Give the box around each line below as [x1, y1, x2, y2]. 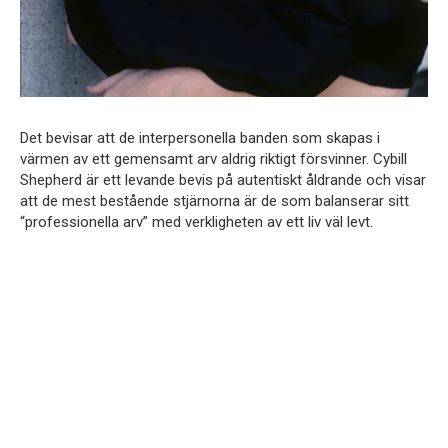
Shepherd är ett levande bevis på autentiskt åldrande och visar [20, 170, 426, 189]
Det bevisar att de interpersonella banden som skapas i [20, 128, 380, 147]
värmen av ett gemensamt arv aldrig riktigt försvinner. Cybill [20, 149, 407, 168]
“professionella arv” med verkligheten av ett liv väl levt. [20, 212, 373, 231]
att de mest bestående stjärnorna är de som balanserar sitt [20, 191, 409, 210]
